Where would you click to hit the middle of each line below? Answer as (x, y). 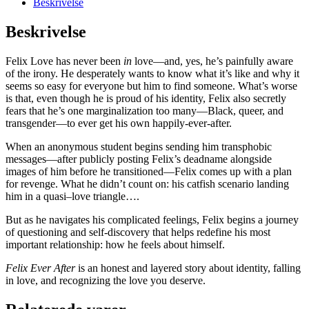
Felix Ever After (40, 268)
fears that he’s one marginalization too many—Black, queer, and (144, 111)
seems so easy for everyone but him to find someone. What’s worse (151, 86)
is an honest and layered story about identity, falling (188, 268)
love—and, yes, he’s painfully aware (214, 61)
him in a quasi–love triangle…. (72, 197)
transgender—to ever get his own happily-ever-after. (119, 123)
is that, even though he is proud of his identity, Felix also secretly (146, 99)
